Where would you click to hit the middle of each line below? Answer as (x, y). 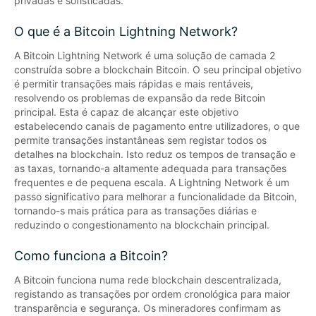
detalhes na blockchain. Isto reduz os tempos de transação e (155, 154)
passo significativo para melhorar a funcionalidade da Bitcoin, (156, 196)
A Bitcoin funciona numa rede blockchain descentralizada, (148, 280)
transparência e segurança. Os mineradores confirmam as (147, 308)
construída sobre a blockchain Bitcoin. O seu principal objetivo (158, 69)
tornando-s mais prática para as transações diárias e (135, 211)
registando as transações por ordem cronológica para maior (152, 294)
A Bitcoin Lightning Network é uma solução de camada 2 (145, 55)
